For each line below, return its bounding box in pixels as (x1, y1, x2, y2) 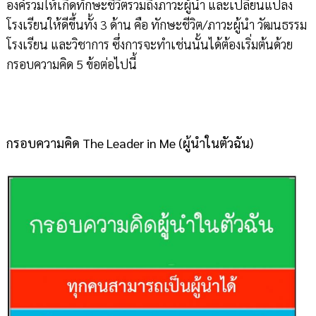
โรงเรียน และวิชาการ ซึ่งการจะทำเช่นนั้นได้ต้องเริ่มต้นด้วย (6, 36, 293, 53)
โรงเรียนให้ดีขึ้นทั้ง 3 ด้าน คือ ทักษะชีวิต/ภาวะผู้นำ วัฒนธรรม (6, 16, 307, 33)
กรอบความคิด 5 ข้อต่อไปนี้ (6, 56, 137, 73)
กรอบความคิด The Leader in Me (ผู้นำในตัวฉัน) (6, 135, 253, 152)
